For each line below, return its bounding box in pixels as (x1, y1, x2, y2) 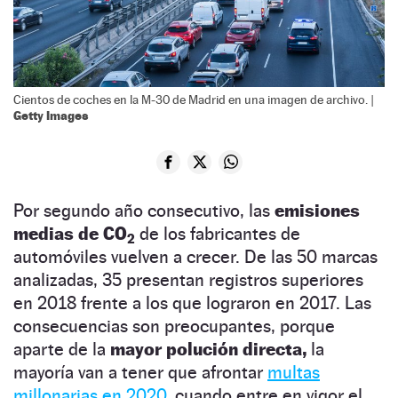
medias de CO (13, 222, 127, 244)
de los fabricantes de (135, 222, 300, 244)
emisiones (275, 199, 360, 221)
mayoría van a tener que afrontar (13, 361, 267, 383)
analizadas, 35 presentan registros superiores (13, 268, 363, 291)
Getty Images (13, 107, 89, 123)
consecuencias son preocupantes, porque (13, 314, 335, 337)
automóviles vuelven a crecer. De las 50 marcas (13, 245, 378, 267)
